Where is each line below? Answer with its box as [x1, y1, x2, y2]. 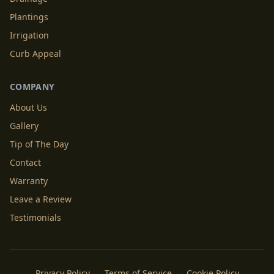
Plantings [10, 11, 48, 23]
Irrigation [10, 29, 49, 41]
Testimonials [10, 212, 61, 223]
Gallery [10, 120, 39, 131]
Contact [10, 157, 41, 168]
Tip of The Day [10, 138, 68, 150]
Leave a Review [10, 193, 72, 205]
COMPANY [10, 81, 55, 92]
